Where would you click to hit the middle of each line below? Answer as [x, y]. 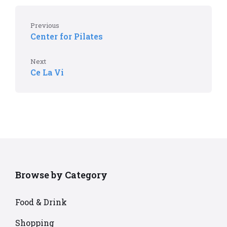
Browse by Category [61, 175]
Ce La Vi [47, 72]
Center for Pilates [67, 36]
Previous [45, 26]
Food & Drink [41, 202]
